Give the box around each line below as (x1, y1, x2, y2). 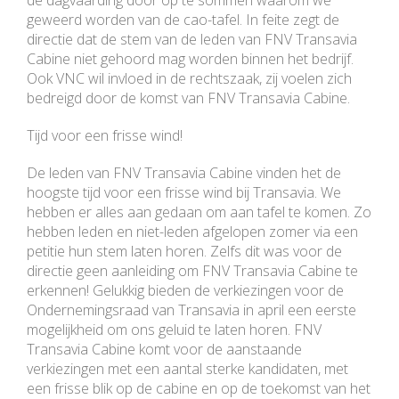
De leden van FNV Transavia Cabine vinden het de (27, 163, 341, 183)
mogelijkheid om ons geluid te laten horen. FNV (27, 320, 322, 340)
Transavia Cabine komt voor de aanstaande (27, 339, 302, 360)
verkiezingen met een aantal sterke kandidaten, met (27, 359, 348, 379)
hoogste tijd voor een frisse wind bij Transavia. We (27, 183, 341, 203)
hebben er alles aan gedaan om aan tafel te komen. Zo (27, 202, 371, 223)
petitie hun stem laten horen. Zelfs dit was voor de (27, 241, 342, 262)
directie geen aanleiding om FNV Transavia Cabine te (27, 261, 358, 281)
